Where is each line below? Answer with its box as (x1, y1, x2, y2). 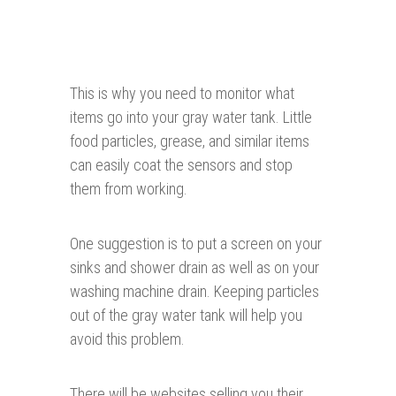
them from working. (70, 179, 187, 199)
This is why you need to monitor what (70, 84, 294, 103)
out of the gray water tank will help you (70, 306, 302, 325)
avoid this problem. (70, 330, 185, 349)
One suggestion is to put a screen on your (70, 234, 322, 254)
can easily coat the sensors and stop (70, 156, 293, 175)
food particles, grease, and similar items (70, 132, 309, 151)
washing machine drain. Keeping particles (70, 282, 319, 301)
